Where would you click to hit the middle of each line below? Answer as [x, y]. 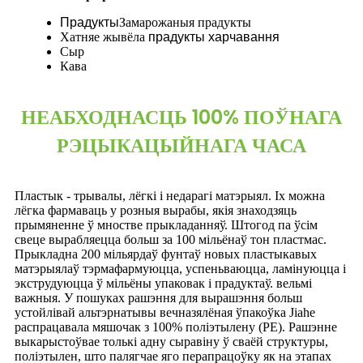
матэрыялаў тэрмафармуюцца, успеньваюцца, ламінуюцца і [180, 269]
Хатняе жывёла [104, 37]
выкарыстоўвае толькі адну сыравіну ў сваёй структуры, [171, 342]
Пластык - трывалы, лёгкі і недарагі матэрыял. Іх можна [170, 196]
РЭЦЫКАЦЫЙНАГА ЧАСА [181, 146]
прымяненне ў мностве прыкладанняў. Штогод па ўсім [166, 225]
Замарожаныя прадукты [185, 23]
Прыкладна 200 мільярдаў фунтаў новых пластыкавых [166, 254]
